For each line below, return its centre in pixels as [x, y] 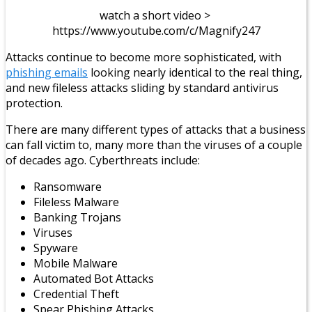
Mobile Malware [76, 263]
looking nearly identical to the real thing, [195, 72]
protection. [34, 103]
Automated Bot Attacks [94, 278]
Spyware [56, 248]
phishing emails [47, 72]
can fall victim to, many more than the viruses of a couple [154, 145]
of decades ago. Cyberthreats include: [103, 160]
